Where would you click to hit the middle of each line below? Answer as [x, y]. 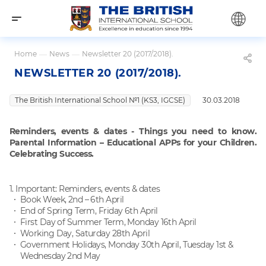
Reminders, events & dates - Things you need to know [132, 131]
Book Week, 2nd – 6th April [72, 199]
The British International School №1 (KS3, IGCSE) [100, 100]
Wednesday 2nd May [60, 256]
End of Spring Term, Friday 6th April [89, 210]
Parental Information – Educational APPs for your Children [132, 142]
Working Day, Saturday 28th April [85, 233]
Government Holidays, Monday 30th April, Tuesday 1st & [127, 244]
